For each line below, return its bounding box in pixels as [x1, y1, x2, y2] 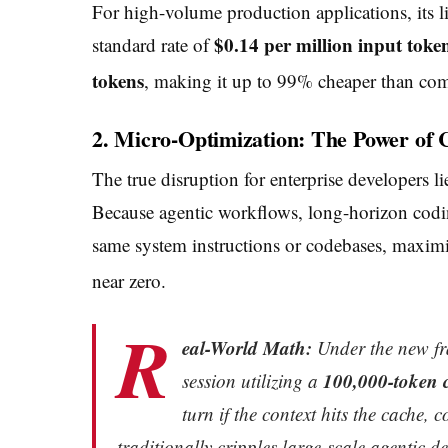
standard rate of [92, 31, 214, 57]
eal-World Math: [181, 334, 312, 362]
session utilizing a [181, 368, 323, 394]
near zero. [92, 268, 166, 294]
